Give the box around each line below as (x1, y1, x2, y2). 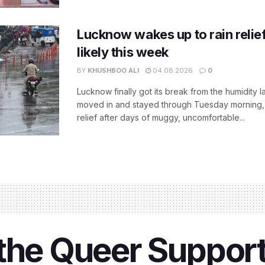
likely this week (77, 44, 169, 60)
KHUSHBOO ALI (88, 66, 139, 75)
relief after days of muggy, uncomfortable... (77, 112, 245, 123)
